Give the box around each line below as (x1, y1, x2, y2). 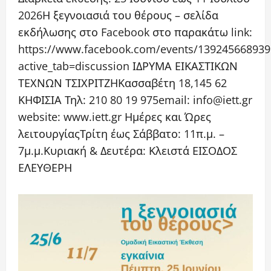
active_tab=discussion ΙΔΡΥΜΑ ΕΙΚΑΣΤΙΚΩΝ (18, 59, 238, 74)
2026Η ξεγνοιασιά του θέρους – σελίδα (18, 8, 218, 23)
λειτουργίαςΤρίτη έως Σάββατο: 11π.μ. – (18, 126, 224, 142)
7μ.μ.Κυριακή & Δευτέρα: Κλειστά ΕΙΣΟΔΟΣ (18, 143, 237, 158)
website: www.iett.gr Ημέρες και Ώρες (18, 109, 211, 125)
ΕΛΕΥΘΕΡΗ (18, 160, 72, 175)
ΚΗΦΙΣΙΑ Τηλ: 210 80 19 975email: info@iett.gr (18, 93, 252, 108)
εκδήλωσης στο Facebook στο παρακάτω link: (18, 25, 252, 40)
